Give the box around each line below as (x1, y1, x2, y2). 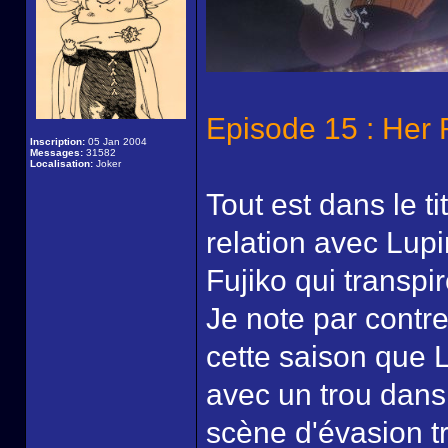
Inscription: (30, 136, 85, 147)
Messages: (30, 147, 83, 158)
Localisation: (30, 158, 93, 169)
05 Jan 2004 (85, 136, 147, 147)
